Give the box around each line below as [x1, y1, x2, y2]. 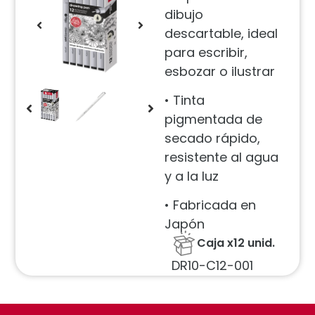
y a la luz [165, 167, 219, 186]
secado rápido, [165, 129, 260, 148]
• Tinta [165, 91, 205, 110]
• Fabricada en [165, 196, 256, 214]
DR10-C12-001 [172, 256, 253, 274]
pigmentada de [165, 110, 262, 129]
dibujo [165, 5, 203, 23]
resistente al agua [165, 148, 278, 167]
